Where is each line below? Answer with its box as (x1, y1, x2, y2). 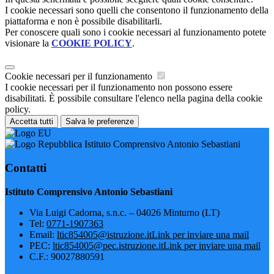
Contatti (5, 161, 46, 174)
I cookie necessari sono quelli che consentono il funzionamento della (5, 5, 268, 16)
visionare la (5, 38, 51, 49)
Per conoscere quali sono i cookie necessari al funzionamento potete (5, 27, 266, 38)
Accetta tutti (10, 117, 53, 127)
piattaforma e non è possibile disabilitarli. (5, 16, 162, 27)
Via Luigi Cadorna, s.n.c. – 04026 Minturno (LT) (29, 207, 220, 218)
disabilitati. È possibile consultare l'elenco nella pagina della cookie (5, 93, 262, 104)
